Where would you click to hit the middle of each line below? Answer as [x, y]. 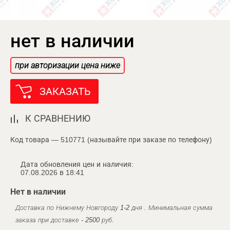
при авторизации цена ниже [68, 65]
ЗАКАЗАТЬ [65, 91]
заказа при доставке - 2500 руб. [65, 220]
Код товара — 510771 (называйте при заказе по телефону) [111, 140]
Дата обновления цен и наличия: [77, 164]
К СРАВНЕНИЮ [58, 119]
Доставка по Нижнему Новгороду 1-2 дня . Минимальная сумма [114, 208]
